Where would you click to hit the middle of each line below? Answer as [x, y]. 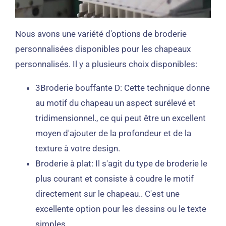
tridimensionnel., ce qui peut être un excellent [120, 118]
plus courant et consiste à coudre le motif [114, 179]
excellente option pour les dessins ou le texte [121, 209]
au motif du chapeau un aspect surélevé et [115, 103]
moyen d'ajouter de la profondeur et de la [113, 133]
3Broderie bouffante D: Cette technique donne [122, 88]
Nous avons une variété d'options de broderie [101, 34]
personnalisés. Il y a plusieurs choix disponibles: [106, 64]
